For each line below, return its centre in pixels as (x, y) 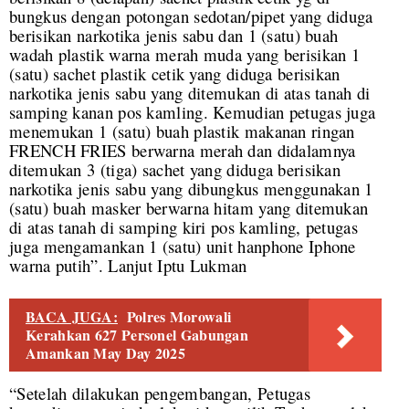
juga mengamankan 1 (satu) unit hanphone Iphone (183, 246)
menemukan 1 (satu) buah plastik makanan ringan (182, 131)
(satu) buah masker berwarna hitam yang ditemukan (189, 208)
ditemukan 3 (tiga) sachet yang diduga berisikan (175, 170)
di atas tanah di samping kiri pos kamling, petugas (184, 227)
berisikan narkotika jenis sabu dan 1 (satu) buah (174, 36)
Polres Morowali (179, 317)
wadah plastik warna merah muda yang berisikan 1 (185, 55)
